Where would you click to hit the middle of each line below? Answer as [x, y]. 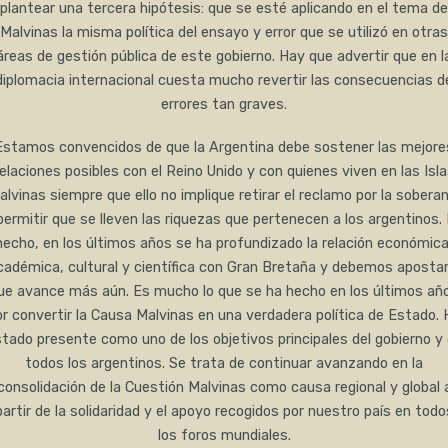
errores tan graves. [224, 104]
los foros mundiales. [224, 435]
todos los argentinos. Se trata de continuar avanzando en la [224, 363]
